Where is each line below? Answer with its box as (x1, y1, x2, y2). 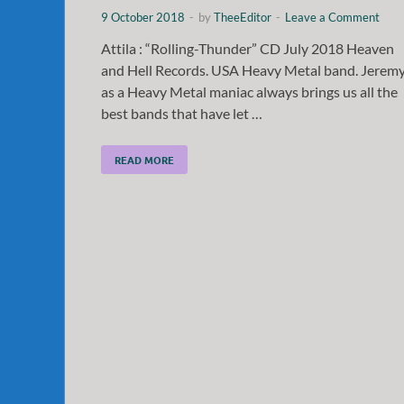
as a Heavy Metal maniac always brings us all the (101, 82, 398, 100)
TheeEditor (214, 9, 271, 24)
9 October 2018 (101, 9, 185, 24)
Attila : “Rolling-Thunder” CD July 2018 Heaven (101, 39, 394, 57)
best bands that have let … (101, 104, 262, 122)
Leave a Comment (285, 9, 380, 24)
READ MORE (115, 151, 174, 167)
